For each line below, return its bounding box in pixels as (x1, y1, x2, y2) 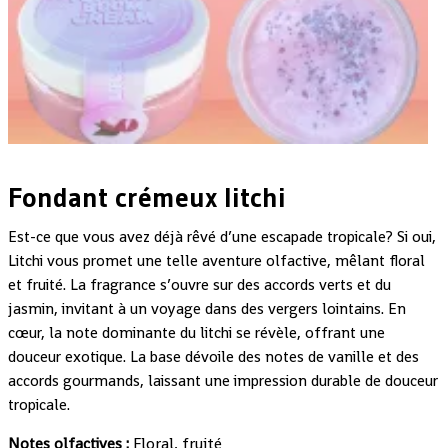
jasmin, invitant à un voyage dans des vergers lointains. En (8, 298, 406, 319)
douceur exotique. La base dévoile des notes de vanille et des (8, 346, 419, 367)
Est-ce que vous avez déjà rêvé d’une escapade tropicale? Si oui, (8, 226, 436, 247)
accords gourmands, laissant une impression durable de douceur (8, 370, 438, 391)
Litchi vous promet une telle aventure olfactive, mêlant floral (8, 250, 425, 271)
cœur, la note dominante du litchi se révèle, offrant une (8, 322, 385, 343)
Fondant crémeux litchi (8, 180, 286, 215)
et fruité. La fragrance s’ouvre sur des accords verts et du (8, 274, 391, 295)
